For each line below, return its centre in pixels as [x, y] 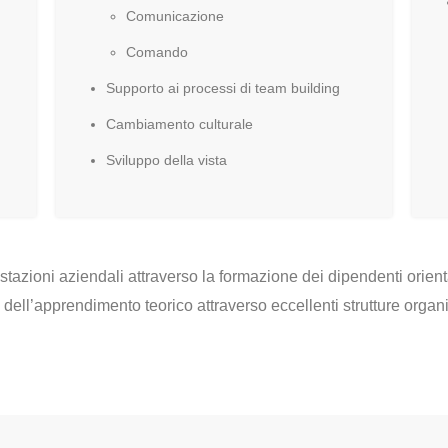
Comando [156, 52]
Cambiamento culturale [179, 124]
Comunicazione [174, 16]
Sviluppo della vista [166, 160]
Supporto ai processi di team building [222, 88]
